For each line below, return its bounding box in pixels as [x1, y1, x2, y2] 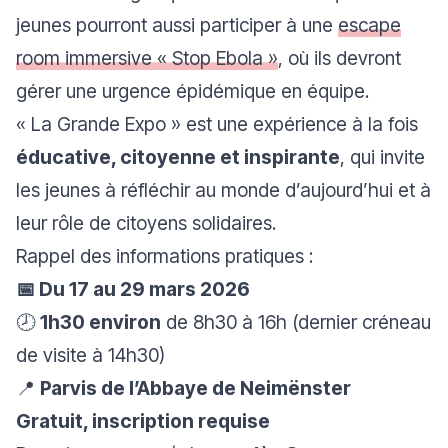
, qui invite [340, 145, 425, 170]
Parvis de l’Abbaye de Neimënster [40, 376, 351, 401]
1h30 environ [40, 310, 161, 335]
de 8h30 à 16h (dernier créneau [161, 310, 431, 335]
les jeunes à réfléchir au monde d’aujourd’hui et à [16, 178, 431, 203]
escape [338, 13, 401, 38]
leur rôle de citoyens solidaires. [16, 211, 276, 236]
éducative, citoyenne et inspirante [16, 145, 340, 170]
